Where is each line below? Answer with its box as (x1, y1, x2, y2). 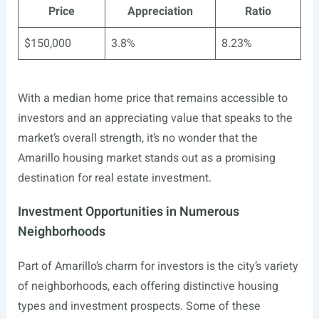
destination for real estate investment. (17, 169, 211, 187)
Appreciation (127, 3, 193, 21)
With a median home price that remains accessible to (17, 90, 288, 108)
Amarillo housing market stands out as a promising (17, 150, 276, 167)
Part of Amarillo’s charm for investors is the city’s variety (17, 258, 298, 276)
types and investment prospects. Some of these (17, 298, 261, 315)
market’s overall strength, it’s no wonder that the (17, 130, 258, 147)
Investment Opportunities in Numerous (17, 202, 239, 222)
